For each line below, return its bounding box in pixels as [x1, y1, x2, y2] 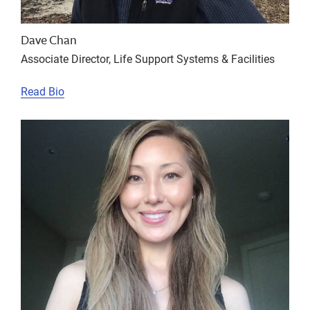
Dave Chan [21, 30, 77, 48]
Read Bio [21, 83, 64, 98]
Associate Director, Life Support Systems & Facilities [21, 51, 275, 66]
